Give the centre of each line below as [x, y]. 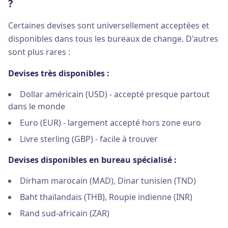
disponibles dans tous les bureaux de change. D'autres [113, 39]
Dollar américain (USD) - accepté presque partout [115, 94]
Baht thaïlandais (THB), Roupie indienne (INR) [106, 197]
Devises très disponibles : [59, 73]
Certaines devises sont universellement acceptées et [109, 25]
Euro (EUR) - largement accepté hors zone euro [110, 123]
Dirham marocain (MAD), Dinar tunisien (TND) [108, 181]
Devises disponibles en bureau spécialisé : [92, 160]
